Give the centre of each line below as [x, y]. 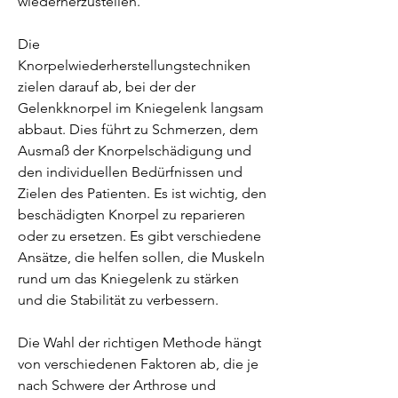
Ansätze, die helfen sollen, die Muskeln [141, 257]
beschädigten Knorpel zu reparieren [131, 214]
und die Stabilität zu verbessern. [118, 299]
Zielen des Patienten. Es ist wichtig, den [142, 193]
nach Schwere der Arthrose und [117, 385]
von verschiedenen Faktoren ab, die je [138, 363]
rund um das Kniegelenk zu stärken [128, 278]
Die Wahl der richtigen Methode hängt [139, 342]
